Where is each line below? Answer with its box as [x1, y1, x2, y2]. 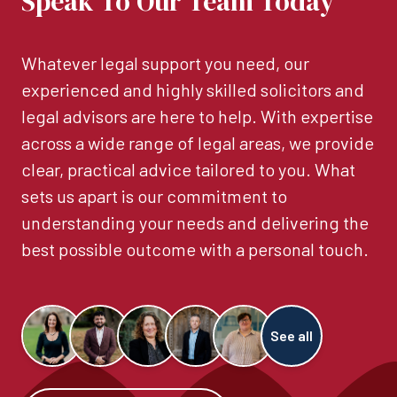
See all [270, 327, 313, 345]
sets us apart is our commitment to [21, 185, 287, 207]
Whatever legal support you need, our [21, 52, 309, 74]
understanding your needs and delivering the [21, 212, 369, 234]
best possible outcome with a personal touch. [21, 238, 369, 261]
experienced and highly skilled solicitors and [21, 79, 364, 101]
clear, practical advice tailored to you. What [21, 159, 355, 181]
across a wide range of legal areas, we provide [21, 132, 374, 154]
